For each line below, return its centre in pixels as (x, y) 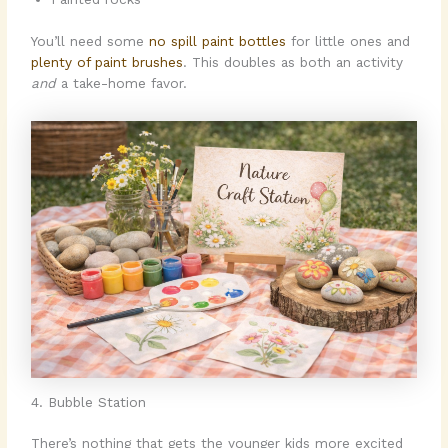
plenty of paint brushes (107, 61)
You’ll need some (88, 40)
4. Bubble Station (89, 401)
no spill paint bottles (215, 40)
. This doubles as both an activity (293, 61)
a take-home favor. (122, 82)
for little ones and (348, 40)
